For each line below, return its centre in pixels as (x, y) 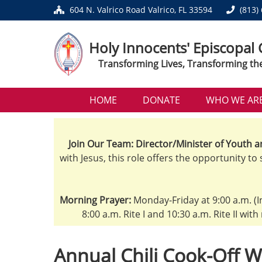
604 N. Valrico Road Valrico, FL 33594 (141, 10)
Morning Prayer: (95, 200)
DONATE (161, 100)
